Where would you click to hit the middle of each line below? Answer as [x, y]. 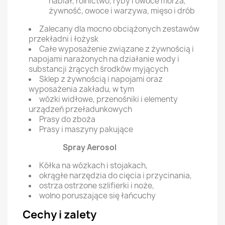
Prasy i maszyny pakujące [86, 129]
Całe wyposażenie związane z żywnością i [117, 49]
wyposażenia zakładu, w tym [81, 89]
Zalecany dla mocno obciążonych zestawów [119, 29]
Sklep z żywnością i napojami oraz [101, 79]
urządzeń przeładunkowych [80, 109]
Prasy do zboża [67, 119]
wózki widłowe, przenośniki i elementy [108, 99]
